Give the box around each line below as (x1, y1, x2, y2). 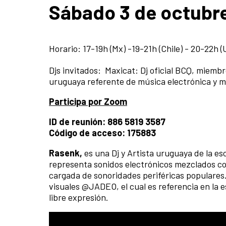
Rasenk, (49, 147, 84, 159)
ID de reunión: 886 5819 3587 (49, 116, 165, 128)
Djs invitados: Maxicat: (49, 65, 140, 76)
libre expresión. (49, 192, 108, 203)
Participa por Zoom (49, 96, 127, 107)
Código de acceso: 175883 (49, 127, 156, 139)
